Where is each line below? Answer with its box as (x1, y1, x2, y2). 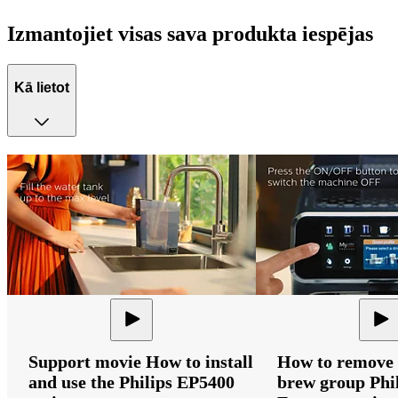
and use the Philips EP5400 (28, 372, 235, 393)
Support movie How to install (28, 352, 253, 372)
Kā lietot (14, 80, 69, 96)
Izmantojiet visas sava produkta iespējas (7, 21, 373, 45)
